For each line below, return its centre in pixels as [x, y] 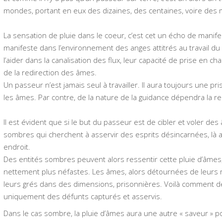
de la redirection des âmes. [50, 73]
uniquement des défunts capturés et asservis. [83, 196]
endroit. [17, 147]
